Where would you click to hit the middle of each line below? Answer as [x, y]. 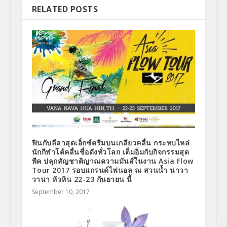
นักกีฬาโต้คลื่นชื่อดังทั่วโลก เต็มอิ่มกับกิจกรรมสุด [110, 152]
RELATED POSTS [65, 9]
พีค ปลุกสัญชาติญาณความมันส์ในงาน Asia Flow [112, 161]
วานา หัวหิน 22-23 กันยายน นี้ [82, 179]
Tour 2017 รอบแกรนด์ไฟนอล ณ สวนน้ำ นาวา [110, 170]
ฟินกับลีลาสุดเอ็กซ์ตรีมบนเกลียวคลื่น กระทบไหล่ [111, 143]
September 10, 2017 [61, 192]
